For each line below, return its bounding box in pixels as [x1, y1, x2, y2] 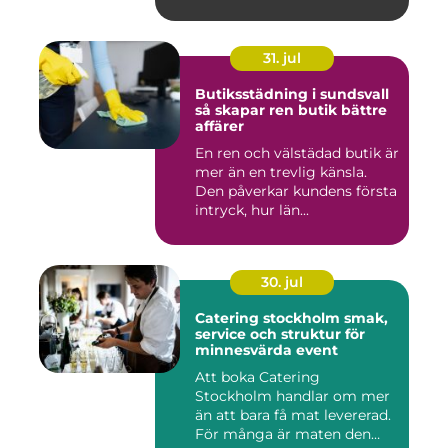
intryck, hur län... [195, 201, 309, 220]
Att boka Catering [195, 368, 320, 387]
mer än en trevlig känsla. [195, 163, 367, 182]
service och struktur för [195, 325, 365, 344]
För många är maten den [195, 425, 371, 444]
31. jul [263, 49, 301, 68]
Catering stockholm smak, [195, 309, 344, 328]
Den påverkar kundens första [195, 182, 397, 201]
